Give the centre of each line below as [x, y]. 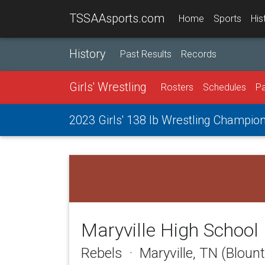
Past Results [146, 54]
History [88, 54]
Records [199, 54]
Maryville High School [170, 230]
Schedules [224, 87]
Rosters [177, 87]
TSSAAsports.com [117, 18]
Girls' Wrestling [108, 87]
